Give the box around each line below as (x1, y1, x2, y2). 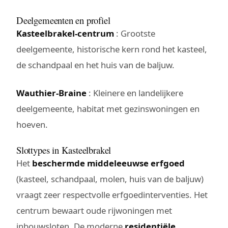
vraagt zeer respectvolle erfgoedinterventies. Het (16, 188, 208, 201)
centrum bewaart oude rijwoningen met (16, 204, 172, 216)
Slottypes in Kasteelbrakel (16, 143, 111, 156)
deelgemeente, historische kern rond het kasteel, (16, 43, 207, 55)
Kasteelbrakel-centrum (16, 27, 114, 39)
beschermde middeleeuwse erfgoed (32, 157, 185, 169)
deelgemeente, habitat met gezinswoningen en (16, 102, 199, 115)
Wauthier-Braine (16, 87, 87, 99)
